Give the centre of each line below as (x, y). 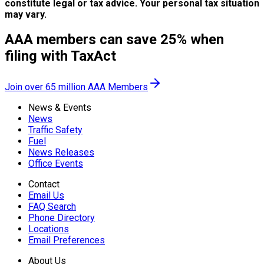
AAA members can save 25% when (114, 40)
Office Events (56, 164)
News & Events (60, 108)
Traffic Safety (55, 130)
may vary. (26, 14)
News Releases (61, 153)
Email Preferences (67, 240)
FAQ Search (52, 207)
